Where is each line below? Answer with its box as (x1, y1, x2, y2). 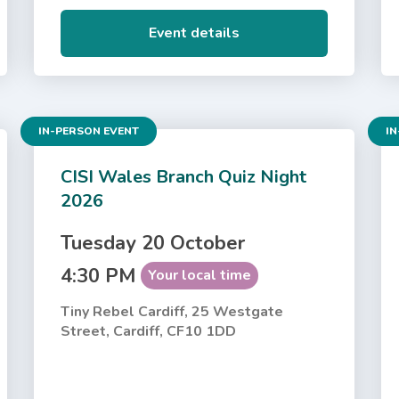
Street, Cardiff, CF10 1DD (61, 321, 237, 341)
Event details (149, 22, 240, 43)
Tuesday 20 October (61, 229, 246, 256)
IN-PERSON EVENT (38, 123, 140, 138)
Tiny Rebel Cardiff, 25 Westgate (61, 301, 284, 322)
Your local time (148, 265, 252, 285)
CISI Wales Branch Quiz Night (61, 164, 307, 189)
